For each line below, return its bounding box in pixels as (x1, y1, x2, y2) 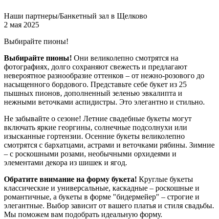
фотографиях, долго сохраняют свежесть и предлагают (4, 62, 187, 71)
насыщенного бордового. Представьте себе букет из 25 (4, 80, 187, 88)
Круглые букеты (137, 175, 193, 183)
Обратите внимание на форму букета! (4, 175, 137, 183)
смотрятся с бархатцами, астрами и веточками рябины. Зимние (4, 140, 215, 149)
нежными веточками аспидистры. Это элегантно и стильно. (4, 97, 205, 106)
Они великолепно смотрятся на (72, 53, 178, 62)
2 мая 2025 (4, 20, 39, 29)
